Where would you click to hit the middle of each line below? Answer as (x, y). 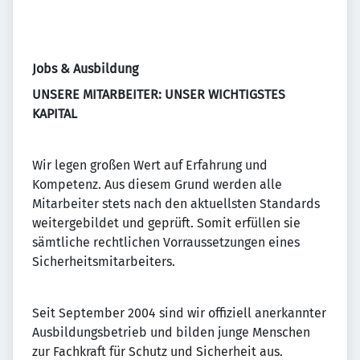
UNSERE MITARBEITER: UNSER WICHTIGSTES (159, 94)
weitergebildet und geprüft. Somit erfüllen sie (166, 223)
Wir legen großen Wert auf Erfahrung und (150, 165)
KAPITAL (55, 114)
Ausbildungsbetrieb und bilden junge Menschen (171, 332)
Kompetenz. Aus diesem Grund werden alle (157, 184)
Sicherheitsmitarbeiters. (104, 262)
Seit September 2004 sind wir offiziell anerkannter (179, 313)
